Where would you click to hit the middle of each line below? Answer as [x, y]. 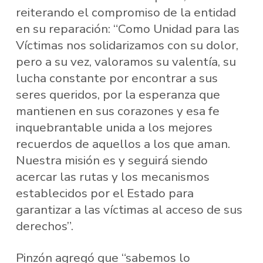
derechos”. [44, 226]
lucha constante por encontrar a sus [117, 78]
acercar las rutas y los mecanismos [112, 177]
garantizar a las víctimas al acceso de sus [129, 210]
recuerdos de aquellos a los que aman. [123, 144]
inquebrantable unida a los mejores [114, 128]
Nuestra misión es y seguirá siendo [112, 161]
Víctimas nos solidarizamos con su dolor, [127, 45]
